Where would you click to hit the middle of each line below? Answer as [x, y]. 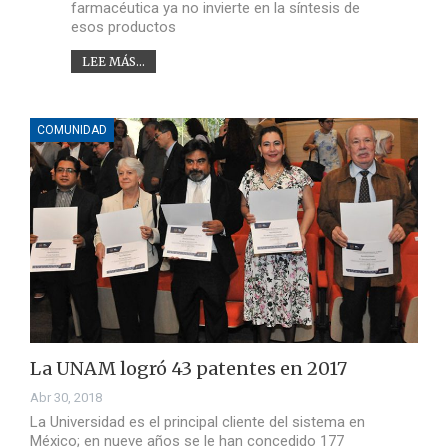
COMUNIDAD [72, 129]
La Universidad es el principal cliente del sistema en [197, 422]
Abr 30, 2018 [66, 398]
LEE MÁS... [113, 61]
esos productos [123, 26]
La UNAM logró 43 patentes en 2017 [188, 369]
